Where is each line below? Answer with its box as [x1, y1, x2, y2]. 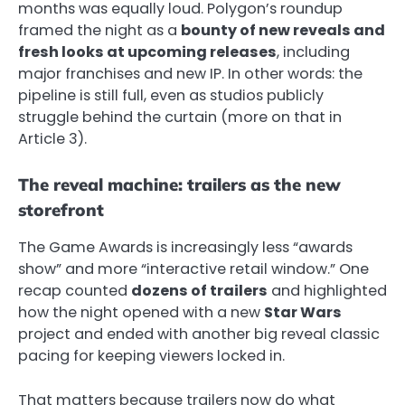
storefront [18, 199, 104, 221]
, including [277, 42, 350, 63]
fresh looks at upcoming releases [18, 42, 277, 63]
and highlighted [268, 280, 387, 302]
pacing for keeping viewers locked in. [18, 345, 285, 367]
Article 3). [18, 128, 87, 150]
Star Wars [264, 302, 342, 324]
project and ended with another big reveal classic [18, 324, 380, 345]
